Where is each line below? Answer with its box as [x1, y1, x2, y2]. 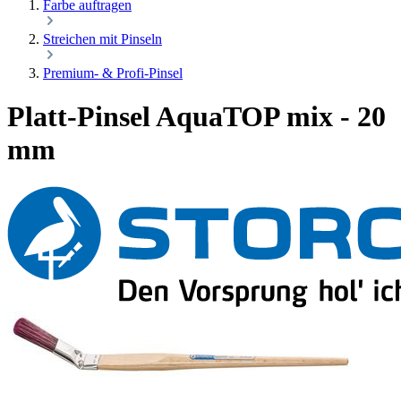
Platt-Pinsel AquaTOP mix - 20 [7, 100, 386, 133]
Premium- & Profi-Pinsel [43, 65, 183, 81]
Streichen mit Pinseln [43, 31, 162, 47]
